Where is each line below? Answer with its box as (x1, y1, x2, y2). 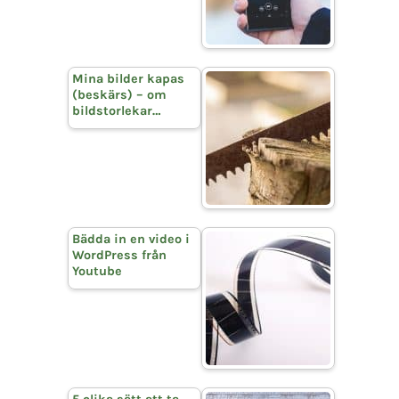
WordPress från (72, 247, 167, 263)
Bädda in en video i (72, 231, 190, 247)
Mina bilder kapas (72, 70, 184, 86)
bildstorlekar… (72, 102, 161, 118)
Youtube (72, 263, 122, 279)
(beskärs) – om (72, 86, 167, 102)
